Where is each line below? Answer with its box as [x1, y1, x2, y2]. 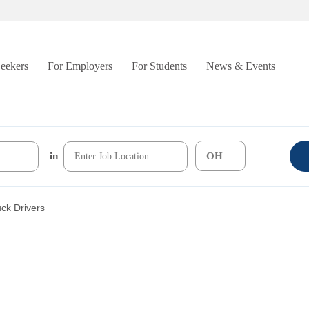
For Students [132, 60, 187, 72]
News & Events [206, 60, 275, 72]
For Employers [48, 60, 112, 72]
